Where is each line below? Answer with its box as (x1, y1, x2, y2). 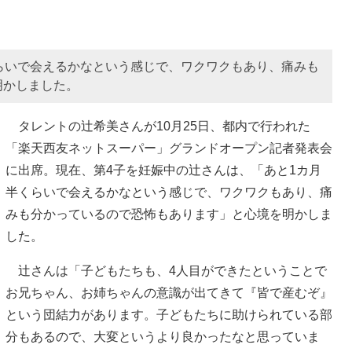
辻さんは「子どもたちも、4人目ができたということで (5, 263, 327, 277)
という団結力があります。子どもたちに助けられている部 (5, 307, 332, 321)
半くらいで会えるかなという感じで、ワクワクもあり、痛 (5, 185, 332, 199)
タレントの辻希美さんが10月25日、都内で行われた (5, 119, 310, 133)
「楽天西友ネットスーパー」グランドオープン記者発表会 (5, 141, 332, 155)
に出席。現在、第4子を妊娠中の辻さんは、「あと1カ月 (5, 163, 321, 177)
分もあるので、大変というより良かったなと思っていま (5, 329, 320, 343)
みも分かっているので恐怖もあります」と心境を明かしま (5, 207, 332, 221)
